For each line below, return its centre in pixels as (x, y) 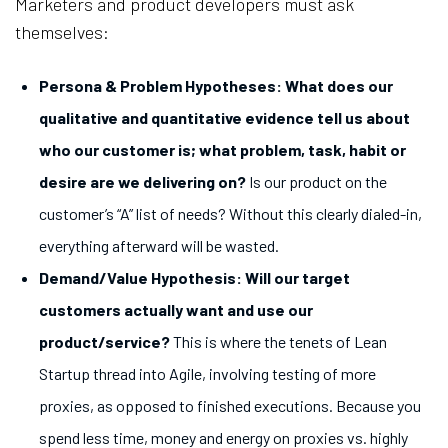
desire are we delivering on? (142, 182)
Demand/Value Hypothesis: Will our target (194, 278)
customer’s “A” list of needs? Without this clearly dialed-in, (230, 214)
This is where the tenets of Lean (278, 342)
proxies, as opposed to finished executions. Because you (230, 406)
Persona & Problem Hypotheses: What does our (216, 86)
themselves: (62, 32)
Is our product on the (316, 182)
